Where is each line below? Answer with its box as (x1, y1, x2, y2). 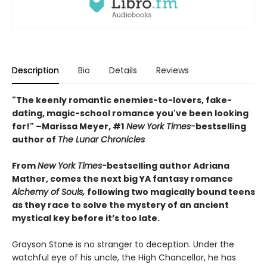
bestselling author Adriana (107, 160, 229, 172)
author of (12, 133, 58, 146)
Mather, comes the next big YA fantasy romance (12, 173, 233, 185)
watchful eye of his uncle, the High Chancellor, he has (12, 252, 236, 264)
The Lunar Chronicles (58, 133, 145, 146)
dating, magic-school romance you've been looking (12, 107, 249, 120)
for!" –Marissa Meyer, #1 (12, 120, 124, 133)
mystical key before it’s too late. (12, 212, 160, 225)
